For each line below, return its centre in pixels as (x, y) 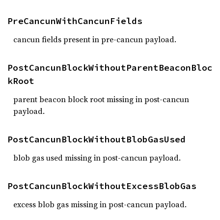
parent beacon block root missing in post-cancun (101, 99)
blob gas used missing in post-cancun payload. (97, 158)
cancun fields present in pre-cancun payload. (95, 39)
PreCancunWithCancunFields (75, 21)
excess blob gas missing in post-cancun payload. (100, 204)
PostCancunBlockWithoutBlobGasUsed (96, 139)
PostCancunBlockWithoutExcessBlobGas (102, 186)
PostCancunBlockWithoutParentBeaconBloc (110, 68)
